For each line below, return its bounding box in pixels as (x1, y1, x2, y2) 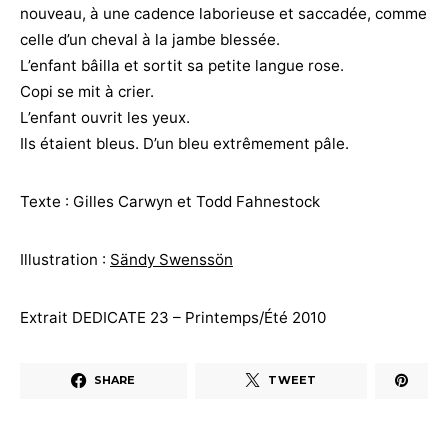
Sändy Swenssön (110, 249, 233, 269)
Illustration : (20, 249, 110, 269)
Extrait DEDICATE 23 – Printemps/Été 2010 (20, 307, 326, 327)
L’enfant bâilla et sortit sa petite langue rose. (20, 55, 344, 75)
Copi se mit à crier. (20, 81, 154, 101)
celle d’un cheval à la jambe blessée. (20, 29, 280, 49)
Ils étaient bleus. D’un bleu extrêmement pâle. (20, 133, 349, 153)
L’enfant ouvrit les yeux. (20, 107, 190, 127)
